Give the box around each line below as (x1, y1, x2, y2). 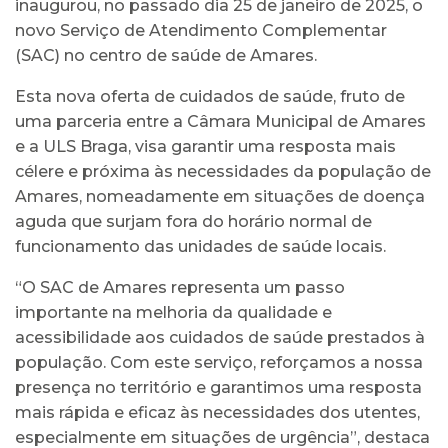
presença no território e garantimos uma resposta (15, 377, 422, 397)
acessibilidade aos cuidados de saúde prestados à (15, 327, 425, 347)
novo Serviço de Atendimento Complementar (15, 20, 387, 40)
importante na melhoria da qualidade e (15, 302, 332, 322)
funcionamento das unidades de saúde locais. (15, 236, 386, 256)
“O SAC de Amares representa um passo (15, 277, 345, 297)
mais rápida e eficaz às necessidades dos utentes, (15, 402, 420, 422)
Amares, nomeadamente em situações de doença (15, 186, 425, 206)
